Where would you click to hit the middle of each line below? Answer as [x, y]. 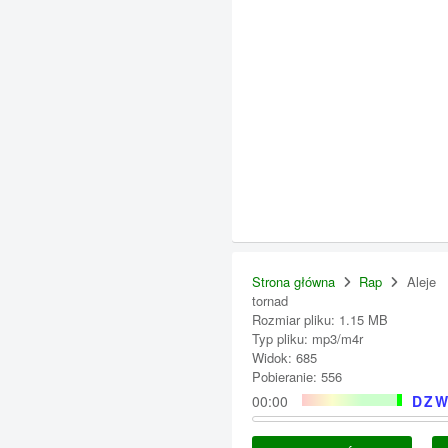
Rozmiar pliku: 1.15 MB [320, 319]
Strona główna [293, 281]
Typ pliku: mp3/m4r [307, 338]
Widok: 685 [284, 357]
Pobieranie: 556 [297, 376]
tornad [270, 300]
